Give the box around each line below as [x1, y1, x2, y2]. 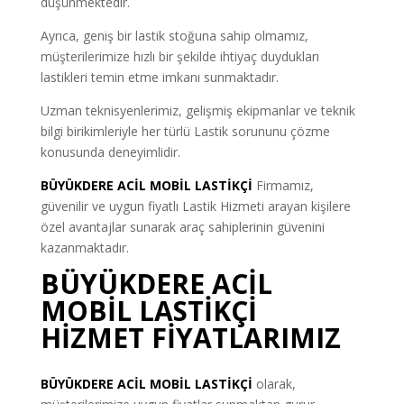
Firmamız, [255, 177, 314, 195]
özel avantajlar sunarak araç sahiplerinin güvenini [40, 218, 325, 236]
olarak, [252, 375, 296, 393]
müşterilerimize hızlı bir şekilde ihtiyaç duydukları [40, 48, 319, 66]
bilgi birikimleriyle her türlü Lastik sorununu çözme [40, 123, 330, 141]
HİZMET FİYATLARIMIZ [40, 319, 341, 357]
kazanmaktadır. [40, 239, 129, 257]
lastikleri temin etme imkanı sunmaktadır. [40, 69, 279, 87]
